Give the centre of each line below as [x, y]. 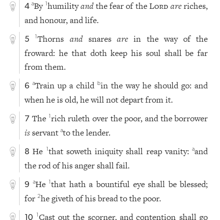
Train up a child [66, 86]
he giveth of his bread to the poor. [101, 199]
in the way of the [168, 39]
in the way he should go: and [154, 86]
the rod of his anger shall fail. [77, 166]
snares [100, 39]
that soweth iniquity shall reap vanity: [120, 151]
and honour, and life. [62, 20]
